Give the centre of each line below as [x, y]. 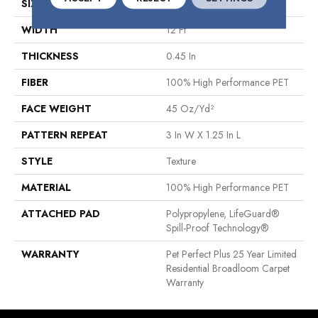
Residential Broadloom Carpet [228, 268]
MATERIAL [46, 187]
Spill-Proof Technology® [218, 227]
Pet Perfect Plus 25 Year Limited [231, 254]
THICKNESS [50, 56]
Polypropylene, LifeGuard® [223, 213]
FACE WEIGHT [56, 108]
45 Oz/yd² [190, 108]
